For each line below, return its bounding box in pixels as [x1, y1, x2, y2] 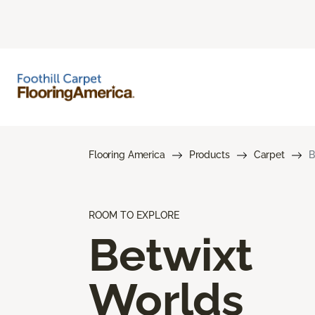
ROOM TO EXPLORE [89, 209, 179, 221]
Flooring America [89, 148, 165, 160]
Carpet [253, 148, 285, 160]
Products [188, 148, 230, 160]
